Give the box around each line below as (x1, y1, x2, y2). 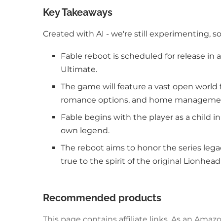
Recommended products (43, 192, 161, 204)
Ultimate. (61, 65, 97, 74)
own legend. (61, 126, 110, 135)
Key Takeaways (43, 6, 112, 18)
